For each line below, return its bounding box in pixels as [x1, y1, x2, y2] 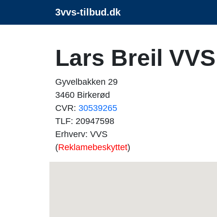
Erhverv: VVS [55, 129, 108, 139]
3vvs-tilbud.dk [55, 7, 121, 17]
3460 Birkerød [55, 90, 110, 100]
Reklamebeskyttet [58, 142, 127, 152]
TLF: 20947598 [55, 116, 114, 126]
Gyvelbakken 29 [55, 77, 118, 87]
